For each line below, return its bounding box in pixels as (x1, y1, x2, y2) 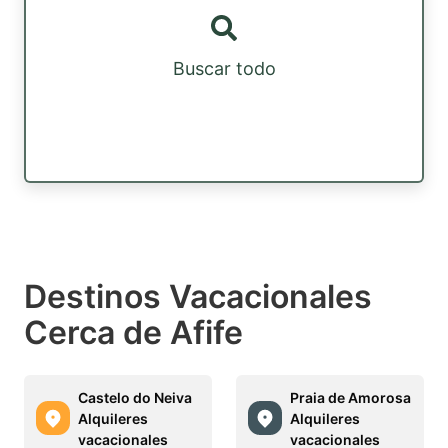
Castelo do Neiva (78, 388, 192, 406)
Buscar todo (172, 58, 276, 80)
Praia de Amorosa (290, 388, 411, 406)
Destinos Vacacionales (24, 276, 372, 316)
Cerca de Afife (24, 312, 243, 352)
